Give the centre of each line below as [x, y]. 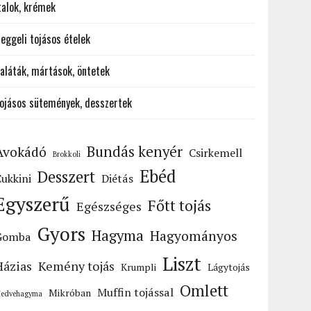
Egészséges [109, 206]
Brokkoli [67, 154]
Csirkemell [216, 153]
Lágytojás [229, 267]
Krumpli [139, 267]
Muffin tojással [136, 292]
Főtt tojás [180, 205]
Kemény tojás [77, 266]
